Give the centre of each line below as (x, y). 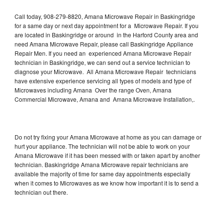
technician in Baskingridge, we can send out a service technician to (102, 62)
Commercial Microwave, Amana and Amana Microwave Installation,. (105, 99)
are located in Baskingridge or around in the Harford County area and (106, 34)
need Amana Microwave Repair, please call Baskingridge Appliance (104, 44)
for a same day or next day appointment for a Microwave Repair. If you (107, 25)
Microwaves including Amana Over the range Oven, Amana (93, 90)
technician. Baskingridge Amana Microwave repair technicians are (101, 164)
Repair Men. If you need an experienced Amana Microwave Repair (103, 53)
